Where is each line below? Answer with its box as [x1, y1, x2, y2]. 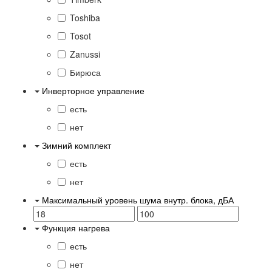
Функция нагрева [42, 221, 110, 234]
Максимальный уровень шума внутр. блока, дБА [42, 193, 234, 206]
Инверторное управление [42, 84, 144, 97]
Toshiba [70, 11, 100, 24]
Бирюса [70, 66, 101, 78]
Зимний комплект [42, 138, 111, 151]
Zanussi [70, 47, 100, 60]
